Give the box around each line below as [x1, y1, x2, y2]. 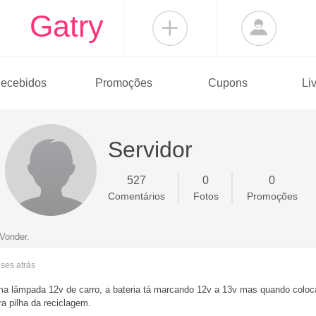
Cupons [207, 77, 248, 89]
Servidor [107, 137, 193, 162]
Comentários [107, 190, 165, 202]
